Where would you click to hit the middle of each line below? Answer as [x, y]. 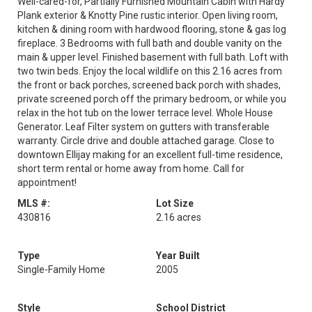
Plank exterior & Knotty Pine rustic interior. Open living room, [148, 15]
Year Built [178, 256]
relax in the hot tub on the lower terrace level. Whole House [145, 113]
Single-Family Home [61, 270]
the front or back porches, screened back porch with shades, [149, 85]
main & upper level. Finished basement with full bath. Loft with [153, 57]
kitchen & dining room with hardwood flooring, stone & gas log [152, 29]
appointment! [47, 182]
